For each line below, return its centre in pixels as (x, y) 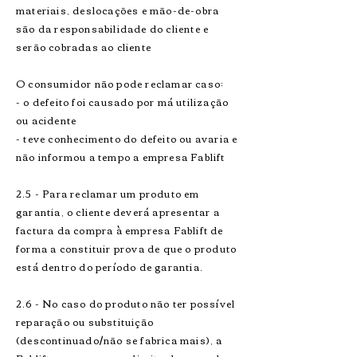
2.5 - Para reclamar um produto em (108, 193)
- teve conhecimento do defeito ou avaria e (127, 138)
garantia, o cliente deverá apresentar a (118, 212)
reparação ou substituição (85, 322)
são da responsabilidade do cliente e (113, 28)
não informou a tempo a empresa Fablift (121, 157)
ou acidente (47, 120)
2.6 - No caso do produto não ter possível (126, 303)
